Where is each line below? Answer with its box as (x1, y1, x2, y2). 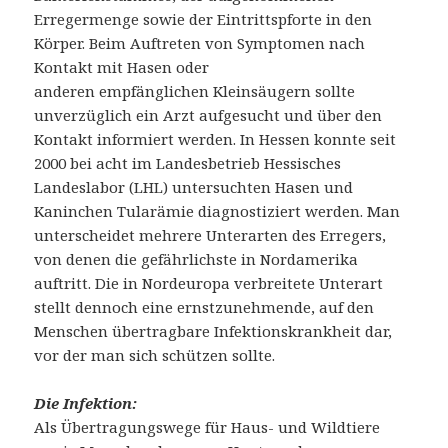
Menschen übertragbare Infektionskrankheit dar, (34, 321, 393, 342)
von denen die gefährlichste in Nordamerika (34, 249, 359, 270)
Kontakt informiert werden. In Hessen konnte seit (34, 129, 397, 150)
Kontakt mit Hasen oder (34, 57, 210, 78)
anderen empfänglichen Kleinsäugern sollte (34, 81, 356, 102)
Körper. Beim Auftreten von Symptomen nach (34, 33, 366, 54)
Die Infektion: (34, 393, 138, 414)
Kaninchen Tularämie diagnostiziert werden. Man (34, 201, 401, 222)
